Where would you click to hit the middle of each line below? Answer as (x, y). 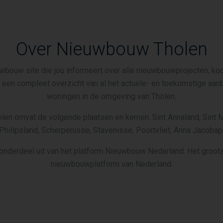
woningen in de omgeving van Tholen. (111, 96)
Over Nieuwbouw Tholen (111, 49)
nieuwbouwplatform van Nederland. (111, 164)
